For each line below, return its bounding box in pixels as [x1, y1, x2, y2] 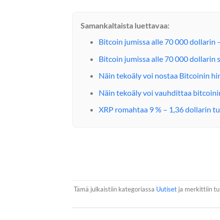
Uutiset [156, 185, 177, 193]
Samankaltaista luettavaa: [81, 21, 169, 30]
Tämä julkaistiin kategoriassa [73, 185, 156, 193]
